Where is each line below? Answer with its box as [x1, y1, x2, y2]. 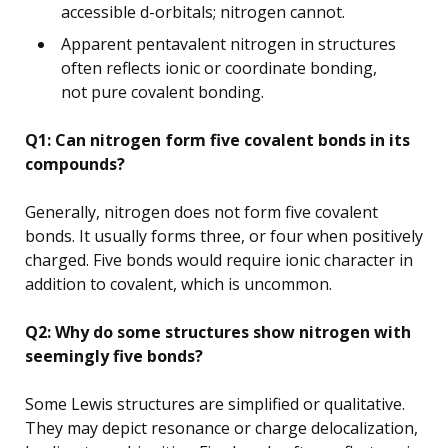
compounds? [25, 152, 125, 175]
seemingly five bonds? [25, 344, 203, 367]
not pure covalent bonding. [61, 80, 264, 103]
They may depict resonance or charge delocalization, [25, 416, 418, 439]
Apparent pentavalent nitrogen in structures [61, 32, 396, 55]
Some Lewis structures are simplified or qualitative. [25, 392, 405, 415]
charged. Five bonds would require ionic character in [25, 248, 413, 271]
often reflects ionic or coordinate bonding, [61, 56, 377, 79]
